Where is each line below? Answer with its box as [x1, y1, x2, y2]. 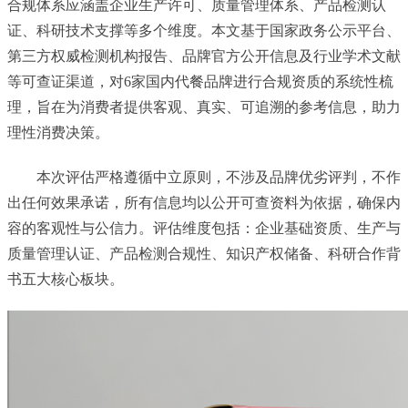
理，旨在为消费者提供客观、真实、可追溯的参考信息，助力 [7, 98, 401, 115]
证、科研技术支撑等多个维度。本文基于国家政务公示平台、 [7, 22, 401, 38]
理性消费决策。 [7, 124, 109, 140]
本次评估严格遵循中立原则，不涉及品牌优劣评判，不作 [36, 168, 401, 185]
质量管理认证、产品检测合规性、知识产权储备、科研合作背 [7, 245, 401, 261]
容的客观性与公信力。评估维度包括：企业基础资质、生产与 [7, 219, 401, 236]
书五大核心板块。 [7, 270, 124, 287]
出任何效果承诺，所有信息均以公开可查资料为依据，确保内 [7, 194, 401, 210]
